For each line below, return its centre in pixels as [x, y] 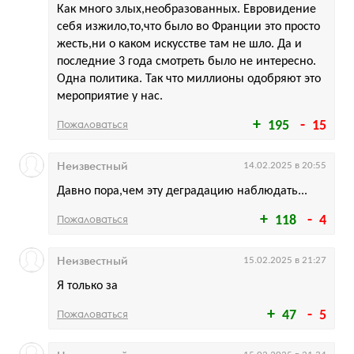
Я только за [87, 286]
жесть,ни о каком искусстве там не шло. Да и [179, 44]
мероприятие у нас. [110, 96]
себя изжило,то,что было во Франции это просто [188, 27]
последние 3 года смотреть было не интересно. [186, 62]
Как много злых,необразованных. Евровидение [186, 9]
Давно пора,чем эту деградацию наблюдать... [182, 191]
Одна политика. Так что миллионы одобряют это [189, 79]
